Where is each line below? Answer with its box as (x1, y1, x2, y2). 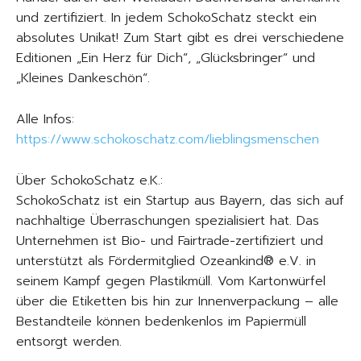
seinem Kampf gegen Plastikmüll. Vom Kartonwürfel (16, 272, 326, 291)
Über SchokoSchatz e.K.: (16, 171, 163, 190)
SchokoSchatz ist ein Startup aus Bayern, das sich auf (16, 191, 344, 210)
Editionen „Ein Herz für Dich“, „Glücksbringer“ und (16, 48, 315, 68)
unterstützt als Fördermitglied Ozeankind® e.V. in (16, 251, 316, 271)
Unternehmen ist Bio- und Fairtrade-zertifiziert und (16, 231, 323, 251)
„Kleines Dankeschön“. (16, 68, 150, 88)
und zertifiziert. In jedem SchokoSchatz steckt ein (16, 8, 317, 27)
